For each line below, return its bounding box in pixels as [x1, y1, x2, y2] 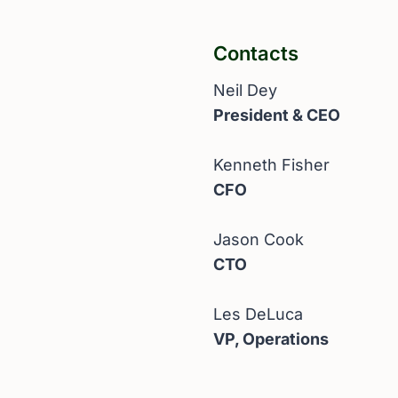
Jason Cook [213, 229, 304, 249]
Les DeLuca [213, 304, 303, 323]
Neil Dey [213, 80, 277, 99]
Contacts [213, 41, 298, 65]
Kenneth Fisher [213, 155, 330, 174]
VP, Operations [213, 329, 329, 348]
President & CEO [213, 105, 340, 124]
